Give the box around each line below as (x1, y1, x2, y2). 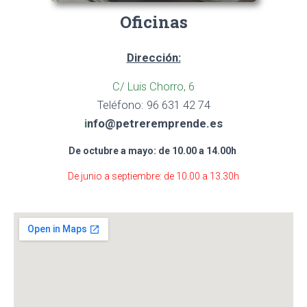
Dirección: (126, 50, 181, 64)
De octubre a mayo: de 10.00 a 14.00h (69, 145, 238, 156)
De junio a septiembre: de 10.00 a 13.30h (68, 170, 239, 182)
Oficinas (119, 10, 188, 33)
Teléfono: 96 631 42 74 (97, 97, 210, 112)
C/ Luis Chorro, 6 (112, 79, 195, 93)
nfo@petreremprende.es (87, 116, 223, 130)
